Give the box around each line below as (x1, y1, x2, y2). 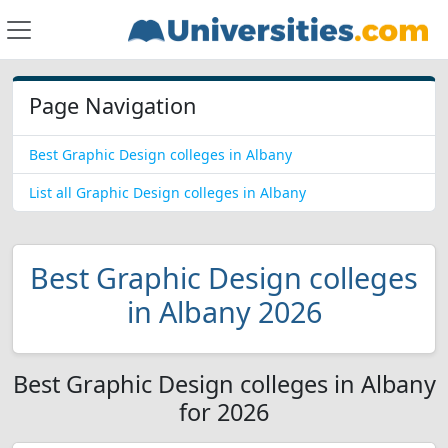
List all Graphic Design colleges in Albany (29, 183, 306, 202)
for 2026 (179, 396, 269, 428)
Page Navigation (29, 91, 196, 120)
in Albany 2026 (126, 292, 322, 331)
